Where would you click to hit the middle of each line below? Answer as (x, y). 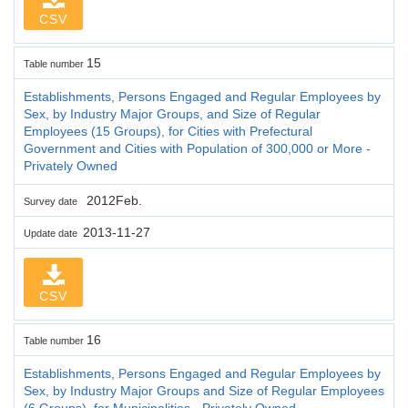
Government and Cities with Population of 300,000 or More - (197, 148)
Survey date (53, 201)
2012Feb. (112, 200)
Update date (53, 233)
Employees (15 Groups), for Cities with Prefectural (168, 131)
